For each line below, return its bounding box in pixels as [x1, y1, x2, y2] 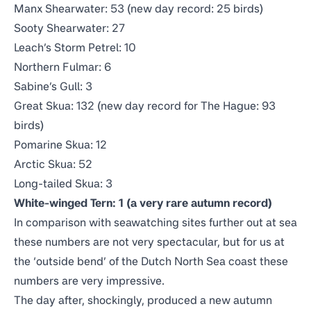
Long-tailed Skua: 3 [14, 176, 112, 190]
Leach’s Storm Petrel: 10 [14, 40, 136, 54]
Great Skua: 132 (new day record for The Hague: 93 [14, 99, 276, 112]
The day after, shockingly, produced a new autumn [14, 293, 272, 307]
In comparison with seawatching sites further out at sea [14, 215, 297, 229]
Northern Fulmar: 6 [14, 60, 111, 74]
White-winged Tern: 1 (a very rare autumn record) [14, 196, 272, 210]
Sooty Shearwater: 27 [14, 21, 125, 35]
